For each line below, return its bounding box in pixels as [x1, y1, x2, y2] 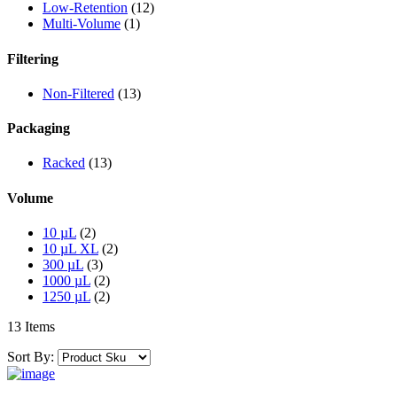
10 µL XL [43, 240, 98, 256]
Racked [43, 155, 85, 171]
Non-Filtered [43, 85, 114, 101]
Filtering [7, 51, 58, 66]
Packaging [7, 121, 70, 136]
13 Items [7, 318, 55, 334]
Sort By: [7, 348, 54, 364]
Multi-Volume [43, 16, 121, 32]
